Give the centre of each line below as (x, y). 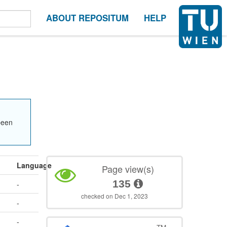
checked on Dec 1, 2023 (115, 196)
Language (34, 165)
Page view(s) (128, 169)
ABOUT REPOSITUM (87, 18)
